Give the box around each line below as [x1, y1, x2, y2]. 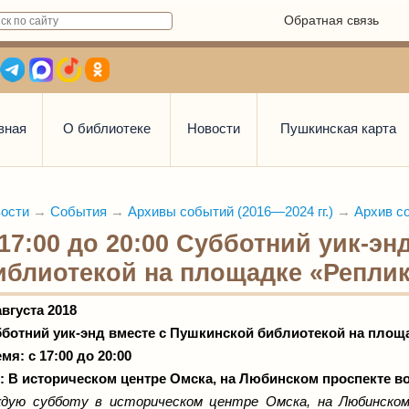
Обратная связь [284, 13, 379, 27]
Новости [187, 121, 240, 136]
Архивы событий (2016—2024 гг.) [128, 204, 333, 219]
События [50, 204, 107, 219]
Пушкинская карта [280, 121, 396, 136]
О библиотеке [62, 121, 151, 136]
